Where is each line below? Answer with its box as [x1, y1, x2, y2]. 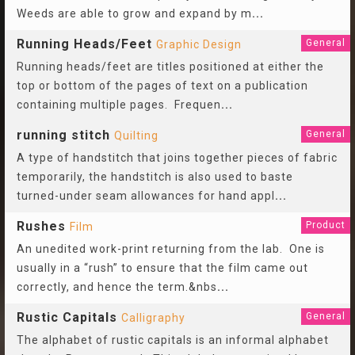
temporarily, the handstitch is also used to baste [17, 170, 293, 183]
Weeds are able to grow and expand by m [17, 7, 252, 20]
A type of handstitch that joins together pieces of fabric [17, 151, 338, 164]
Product [306, 219, 345, 231]
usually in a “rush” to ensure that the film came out [17, 261, 308, 274]
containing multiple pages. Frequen [17, 98, 221, 111]
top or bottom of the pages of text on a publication [17, 79, 308, 92]
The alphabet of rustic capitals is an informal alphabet [17, 334, 329, 346]
